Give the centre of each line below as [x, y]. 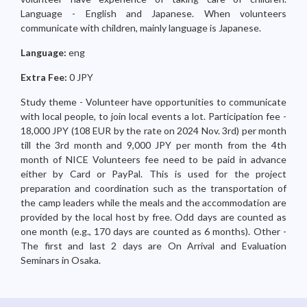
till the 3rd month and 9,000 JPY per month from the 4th [153, 145]
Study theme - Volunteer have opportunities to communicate [153, 102]
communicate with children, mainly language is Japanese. [141, 28]
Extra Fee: [45, 77]
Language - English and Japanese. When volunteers [153, 13]
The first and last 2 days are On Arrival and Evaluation [153, 246]
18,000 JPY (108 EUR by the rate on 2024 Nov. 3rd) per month [153, 131]
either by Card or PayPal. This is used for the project [153, 174]
